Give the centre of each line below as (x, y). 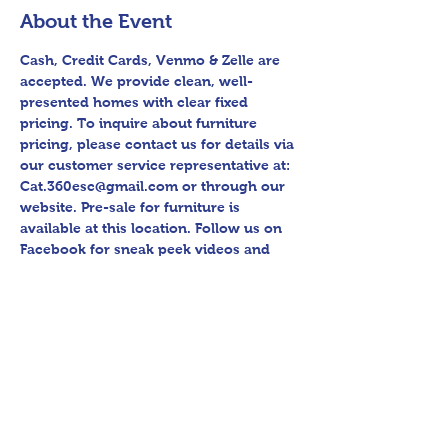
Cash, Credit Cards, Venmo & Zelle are (152, 60)
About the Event (96, 21)
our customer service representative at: (157, 165)
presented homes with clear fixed (136, 102)
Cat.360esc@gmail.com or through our (154, 186)
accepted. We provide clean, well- (136, 81)
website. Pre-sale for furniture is (132, 207)
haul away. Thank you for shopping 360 (158, 312)
